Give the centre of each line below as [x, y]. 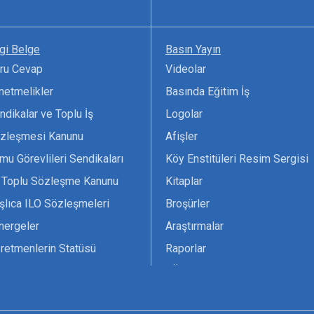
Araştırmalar [194, 226]
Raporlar [186, 249]
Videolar [186, 69]
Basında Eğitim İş [207, 92]
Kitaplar [184, 182]
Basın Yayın [193, 50]
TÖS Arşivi [191, 271]
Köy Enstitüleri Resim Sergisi [237, 159]
